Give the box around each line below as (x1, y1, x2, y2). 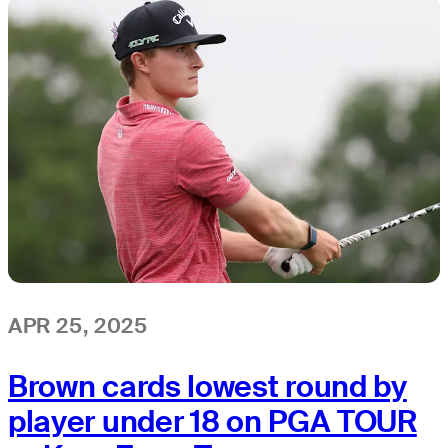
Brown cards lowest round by (8, 366, 407, 406)
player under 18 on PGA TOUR (8, 401, 417, 441)
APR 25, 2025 (8, 312, 148, 340)
